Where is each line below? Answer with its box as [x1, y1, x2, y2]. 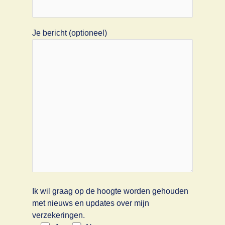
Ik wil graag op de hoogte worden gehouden [32, 186, 188, 195]
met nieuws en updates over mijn [32, 198, 149, 207]
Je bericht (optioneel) [32, 28, 107, 37]
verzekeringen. [32, 210, 85, 219]
